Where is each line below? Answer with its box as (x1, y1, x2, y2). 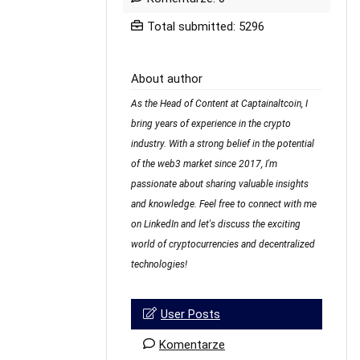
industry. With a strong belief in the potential (131, 137, 314, 149)
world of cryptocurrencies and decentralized (131, 238, 315, 250)
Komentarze (159, 337, 225, 352)
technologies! (131, 258, 187, 270)
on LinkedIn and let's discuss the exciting (131, 218, 301, 230)
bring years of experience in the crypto (131, 117, 291, 129)
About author (131, 71, 202, 86)
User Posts (161, 306, 220, 321)
